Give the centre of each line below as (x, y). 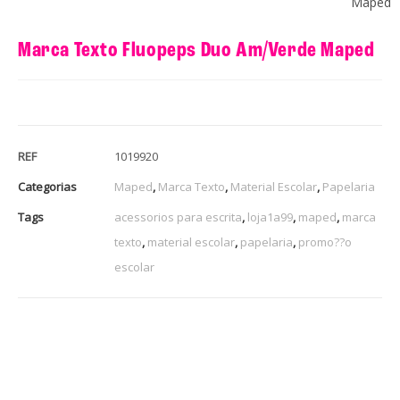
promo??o (325, 242)
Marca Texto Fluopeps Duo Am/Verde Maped (196, 50)
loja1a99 (270, 217)
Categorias (47, 186)
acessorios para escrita (178, 217)
